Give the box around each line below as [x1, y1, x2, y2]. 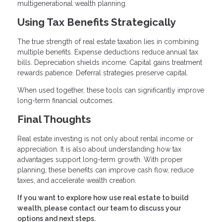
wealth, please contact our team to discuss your [17, 204, 181, 212]
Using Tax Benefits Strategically [17, 16, 175, 29]
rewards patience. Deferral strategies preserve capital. [17, 69, 188, 77]
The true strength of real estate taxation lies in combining [17, 38, 199, 46]
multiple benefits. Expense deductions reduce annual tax [17, 48, 198, 56]
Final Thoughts [17, 113, 91, 126]
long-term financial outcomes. [17, 97, 114, 105]
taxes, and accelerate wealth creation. [17, 176, 136, 184]
